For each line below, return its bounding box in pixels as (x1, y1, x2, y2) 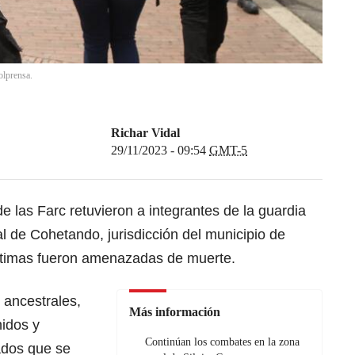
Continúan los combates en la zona (145, 336, 300, 349)
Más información (129, 305, 220, 319)
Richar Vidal (111, 126, 180, 140)
